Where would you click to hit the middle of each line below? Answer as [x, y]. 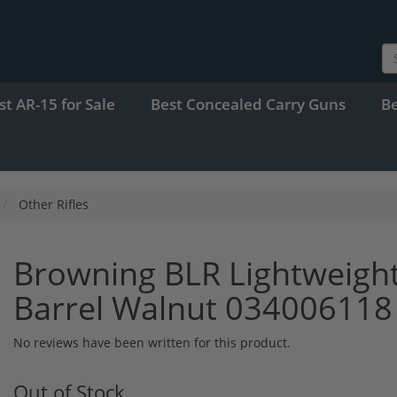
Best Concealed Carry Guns [248, 104]
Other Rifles [54, 204]
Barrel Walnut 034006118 [203, 307]
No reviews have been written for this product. [152, 342]
